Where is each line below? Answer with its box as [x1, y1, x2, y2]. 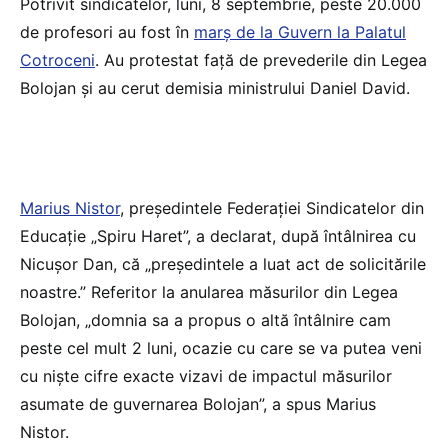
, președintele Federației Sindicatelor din [120, 197, 424, 218]
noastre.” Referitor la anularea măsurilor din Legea [20, 281, 398, 302]
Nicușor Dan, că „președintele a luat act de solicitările [20, 253, 426, 274]
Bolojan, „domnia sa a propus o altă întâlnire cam [20, 309, 391, 330]
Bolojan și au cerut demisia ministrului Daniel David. [20, 77, 410, 98]
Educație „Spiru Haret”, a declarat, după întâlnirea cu [20, 225, 416, 246]
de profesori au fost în [20, 21, 194, 42]
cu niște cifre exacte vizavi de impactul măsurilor [20, 365, 392, 386]
